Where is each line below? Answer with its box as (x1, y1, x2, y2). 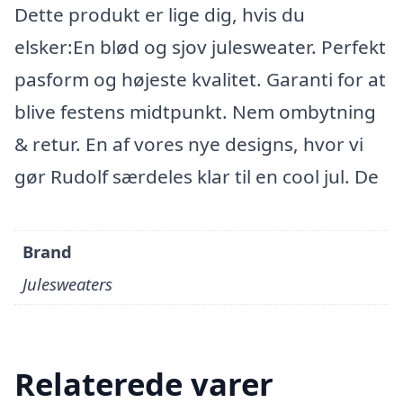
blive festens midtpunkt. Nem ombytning (14, 99, 376, 124)
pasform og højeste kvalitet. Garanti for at (14, 67, 386, 92)
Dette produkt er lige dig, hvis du (14, 2, 305, 27)
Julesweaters (22, 273, 113, 296)
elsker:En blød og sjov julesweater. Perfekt (14, 34, 386, 59)
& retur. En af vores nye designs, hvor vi (14, 131, 363, 157)
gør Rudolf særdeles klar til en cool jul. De (14, 164, 379, 189)
